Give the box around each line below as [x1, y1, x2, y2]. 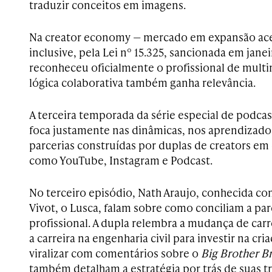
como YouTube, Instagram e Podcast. [29, 152, 212, 168]
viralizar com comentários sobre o [29, 245, 201, 260]
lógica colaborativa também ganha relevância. [29, 75, 256, 90]
